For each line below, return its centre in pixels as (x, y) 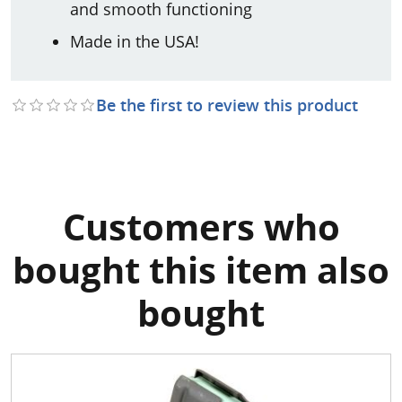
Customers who (201, 227)
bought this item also (201, 270)
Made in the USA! (135, 41)
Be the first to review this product (227, 105)
